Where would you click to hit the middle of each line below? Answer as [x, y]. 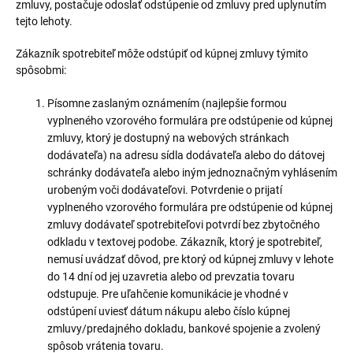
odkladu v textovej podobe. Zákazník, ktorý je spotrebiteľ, [185, 242]
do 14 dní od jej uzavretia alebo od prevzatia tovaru [171, 277]
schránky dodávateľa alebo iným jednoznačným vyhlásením [192, 173]
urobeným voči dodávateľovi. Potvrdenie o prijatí [165, 190]
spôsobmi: [41, 70]
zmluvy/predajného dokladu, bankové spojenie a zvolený [184, 329]
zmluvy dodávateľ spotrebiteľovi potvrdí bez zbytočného [184, 225]
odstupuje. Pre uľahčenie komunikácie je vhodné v [168, 294]
